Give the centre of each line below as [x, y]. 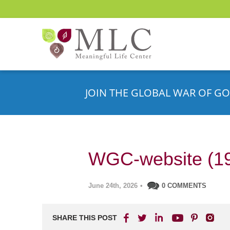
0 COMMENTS [184, 186]
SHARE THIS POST [85, 218]
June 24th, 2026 [113, 186]
